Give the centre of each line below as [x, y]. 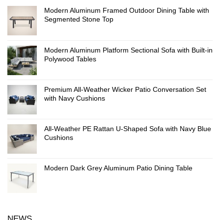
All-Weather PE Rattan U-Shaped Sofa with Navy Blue [128, 129]
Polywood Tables [70, 59]
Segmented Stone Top [79, 19]
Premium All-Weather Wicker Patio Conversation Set [125, 90]
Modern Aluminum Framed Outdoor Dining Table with [127, 11]
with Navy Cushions [75, 98]
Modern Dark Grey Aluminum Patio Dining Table [118, 168]
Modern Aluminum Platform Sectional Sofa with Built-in [128, 50]
